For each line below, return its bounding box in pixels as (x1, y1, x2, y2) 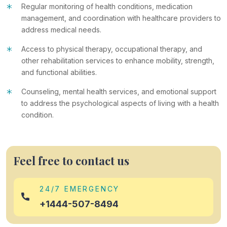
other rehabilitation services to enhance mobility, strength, (21, 56, 214, 65)
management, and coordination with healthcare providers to (21, 13, 221, 22)
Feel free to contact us (14, 153, 129, 168)
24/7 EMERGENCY (40, 184, 120, 193)
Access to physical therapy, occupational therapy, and (21, 44, 202, 53)
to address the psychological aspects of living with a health (21, 98, 219, 107)
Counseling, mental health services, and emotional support (21, 87, 216, 96)
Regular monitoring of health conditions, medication (21, 2, 193, 11)
